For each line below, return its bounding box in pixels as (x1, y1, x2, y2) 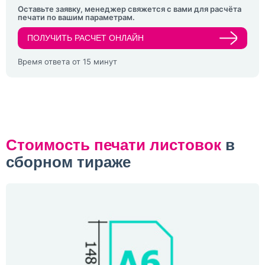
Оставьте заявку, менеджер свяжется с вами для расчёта (18, 4, 241, 14)
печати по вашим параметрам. (18, 12, 135, 22)
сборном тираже (6, 153, 131, 171)
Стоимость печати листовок (6, 135, 221, 154)
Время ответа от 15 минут (18, 56, 117, 66)
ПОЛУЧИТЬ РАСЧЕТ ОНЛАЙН (27, 33, 144, 43)
